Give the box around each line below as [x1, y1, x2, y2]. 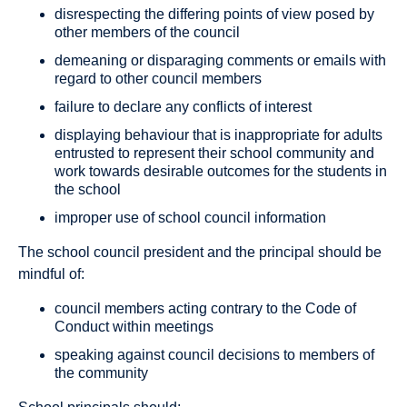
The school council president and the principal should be [18, 244, 382, 261]
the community [55, 365, 148, 382]
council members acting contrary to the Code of [55, 301, 356, 317]
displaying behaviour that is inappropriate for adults [55, 127, 382, 144]
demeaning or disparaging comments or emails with [55, 53, 386, 69]
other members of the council [55, 25, 240, 41]
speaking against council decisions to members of [55, 347, 374, 363]
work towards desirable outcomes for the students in [55, 164, 387, 180]
